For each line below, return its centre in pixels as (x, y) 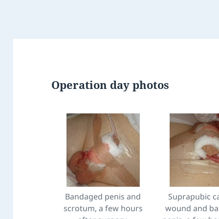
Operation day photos (110, 85)
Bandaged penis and (103, 197)
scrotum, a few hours (103, 208)
